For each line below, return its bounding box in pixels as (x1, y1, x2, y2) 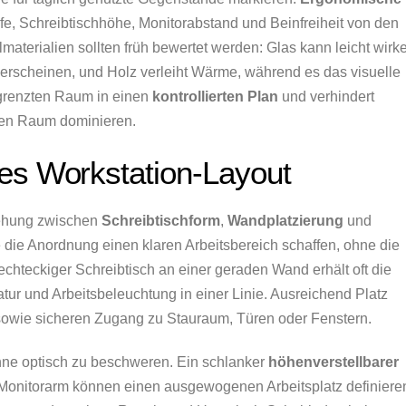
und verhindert (278, 88, 374, 104)
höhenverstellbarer (268, 354, 399, 371)
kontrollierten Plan (152, 88, 278, 104)
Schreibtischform (101, 213, 220, 229)
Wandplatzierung (227, 213, 343, 229)
